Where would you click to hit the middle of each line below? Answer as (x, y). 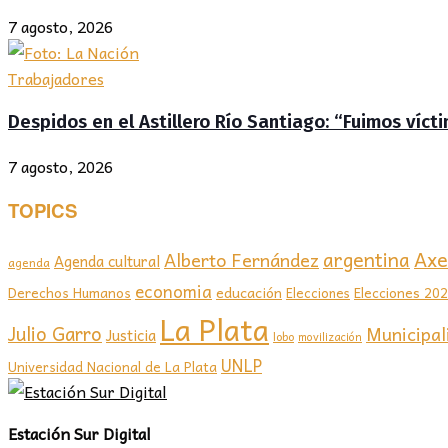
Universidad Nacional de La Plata (112, 367)
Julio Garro (55, 333)
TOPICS (42, 211)
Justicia (131, 335)
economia (173, 292)
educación (249, 293)
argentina (366, 260)
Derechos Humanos (69, 293)
